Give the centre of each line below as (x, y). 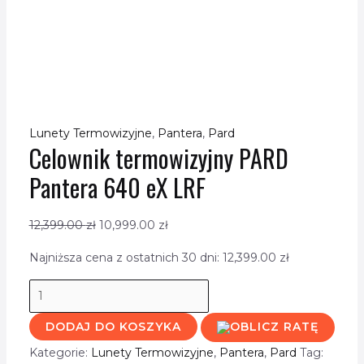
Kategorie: (60, 353)
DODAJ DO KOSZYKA (113, 326)
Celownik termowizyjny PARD (158, 158)
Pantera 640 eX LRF (117, 187)
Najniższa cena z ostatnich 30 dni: (126, 257)
